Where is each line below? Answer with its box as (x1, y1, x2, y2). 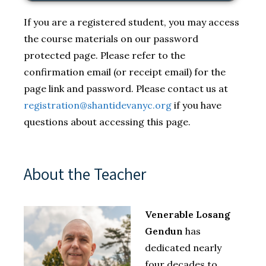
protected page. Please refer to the (24, 49, 185, 62)
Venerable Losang (145, 208, 230, 221)
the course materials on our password (24, 33, 198, 45)
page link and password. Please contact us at (24, 83, 228, 95)
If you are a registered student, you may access (24, 16, 239, 28)
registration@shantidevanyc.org (24, 99, 172, 112)
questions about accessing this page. (24, 116, 191, 128)
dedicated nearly (145, 242, 221, 254)
